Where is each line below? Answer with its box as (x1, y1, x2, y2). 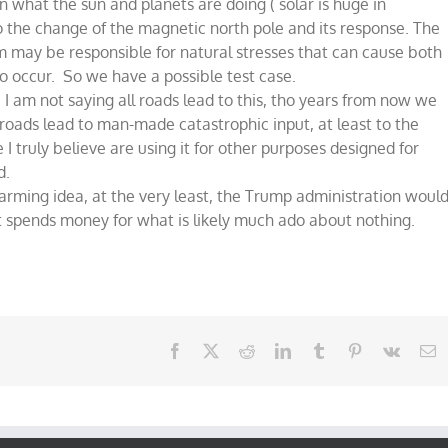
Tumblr (326, 341, 372, 358)
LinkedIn (290, 341, 348, 358)
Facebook (182, 341, 244, 358)
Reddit (254, 341, 296, 358)
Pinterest (362, 341, 416, 358)
